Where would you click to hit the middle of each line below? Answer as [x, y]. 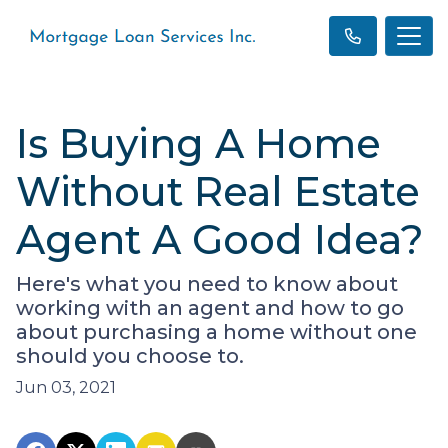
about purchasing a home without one [216, 332]
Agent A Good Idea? [220, 239]
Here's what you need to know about [207, 284]
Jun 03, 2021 [66, 387]
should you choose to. [130, 356]
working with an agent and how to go [210, 308]
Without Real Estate [218, 191]
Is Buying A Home [198, 143]
